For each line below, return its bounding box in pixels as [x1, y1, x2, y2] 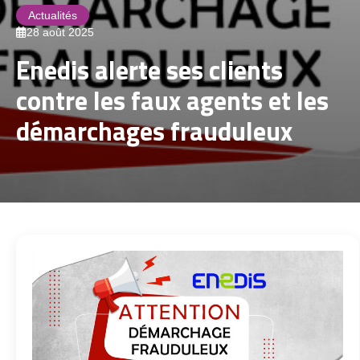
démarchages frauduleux [16, 112, 292, 150]
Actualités [28, 9, 77, 22]
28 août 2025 [27, 26, 94, 39]
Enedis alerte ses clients [16, 51, 283, 89]
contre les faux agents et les [16, 81, 329, 120]
